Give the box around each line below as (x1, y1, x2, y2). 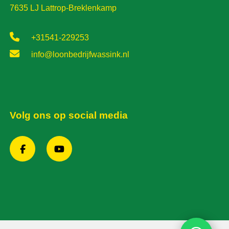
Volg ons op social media (10, 109, 128, 121)
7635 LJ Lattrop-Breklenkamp (10, 4, 117, 13)
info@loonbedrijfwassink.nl (29, 50, 130, 59)
